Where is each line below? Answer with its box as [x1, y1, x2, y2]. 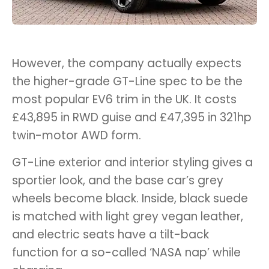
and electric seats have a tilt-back [12, 226, 209, 243]
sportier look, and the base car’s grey [12, 172, 223, 189]
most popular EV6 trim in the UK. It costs [12, 91, 237, 107]
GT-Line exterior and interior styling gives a [12, 154, 253, 171]
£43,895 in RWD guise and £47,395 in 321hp [12, 109, 252, 125]
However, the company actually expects [12, 55, 241, 71]
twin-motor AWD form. [12, 127, 141, 144]
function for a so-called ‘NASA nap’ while [12, 244, 241, 261]
